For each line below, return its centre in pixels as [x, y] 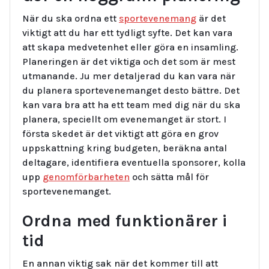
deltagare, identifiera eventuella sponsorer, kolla [134, 162]
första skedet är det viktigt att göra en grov [120, 133]
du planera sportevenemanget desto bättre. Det [131, 90]
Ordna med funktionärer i [125, 220]
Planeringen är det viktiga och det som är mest [129, 61]
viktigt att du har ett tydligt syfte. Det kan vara [127, 32]
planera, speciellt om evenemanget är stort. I [124, 119]
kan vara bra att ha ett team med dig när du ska [131, 104]
